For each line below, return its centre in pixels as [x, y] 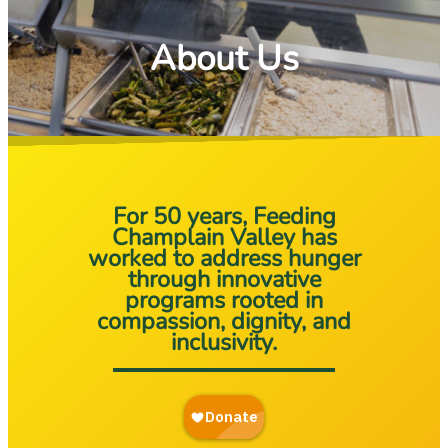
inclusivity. [224, 342]
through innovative [224, 279]
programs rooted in [224, 300]
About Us [224, 59]
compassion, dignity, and [224, 321]
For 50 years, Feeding [224, 216]
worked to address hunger [224, 258]
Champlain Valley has [224, 237]
